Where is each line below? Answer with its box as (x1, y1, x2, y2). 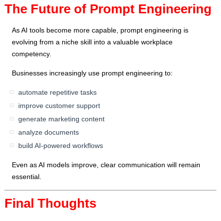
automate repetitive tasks (18, 88, 97, 97)
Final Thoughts (4, 196, 97, 211)
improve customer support (18, 102, 101, 110)
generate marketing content (18, 115, 105, 123)
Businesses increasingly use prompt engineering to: (12, 69, 173, 77)
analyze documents (18, 128, 79, 137)
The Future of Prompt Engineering (4, 1, 212, 17)
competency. (12, 50, 52, 58)
